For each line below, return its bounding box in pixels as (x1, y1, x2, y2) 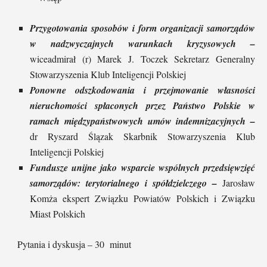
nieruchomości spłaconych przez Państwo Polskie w (30, 98, 255, 111)
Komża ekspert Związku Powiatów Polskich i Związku (30, 191, 255, 204)
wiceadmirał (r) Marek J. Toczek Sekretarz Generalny (30, 52, 255, 65)
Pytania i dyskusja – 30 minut (12, 237, 131, 250)
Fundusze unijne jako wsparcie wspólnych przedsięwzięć (30, 160, 255, 174)
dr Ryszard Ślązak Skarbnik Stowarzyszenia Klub (30, 129, 255, 142)
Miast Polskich (30, 207, 85, 220)
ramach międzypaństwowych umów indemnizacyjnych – (30, 114, 255, 127)
